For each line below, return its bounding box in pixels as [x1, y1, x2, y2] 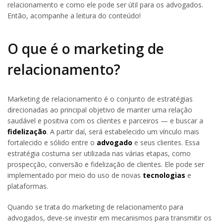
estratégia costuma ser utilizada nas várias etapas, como [7, 148, 191, 158]
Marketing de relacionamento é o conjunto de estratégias [7, 94, 193, 104]
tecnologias [143, 170, 185, 180]
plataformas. [7, 181, 48, 191]
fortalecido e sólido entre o [7, 137, 97, 147]
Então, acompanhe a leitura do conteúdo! [7, 11, 141, 20]
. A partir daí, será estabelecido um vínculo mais [47, 126, 199, 136]
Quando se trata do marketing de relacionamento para [7, 202, 183, 212]
